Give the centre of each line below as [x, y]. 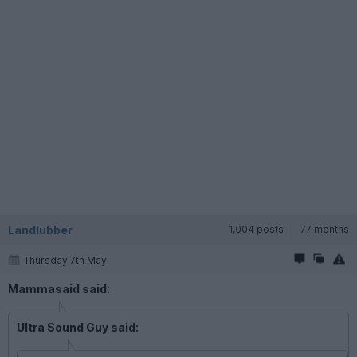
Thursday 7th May [65, 260]
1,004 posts [256, 229]
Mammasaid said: [59, 288]
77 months [325, 229]
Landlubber [40, 229]
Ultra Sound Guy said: [78, 327]
